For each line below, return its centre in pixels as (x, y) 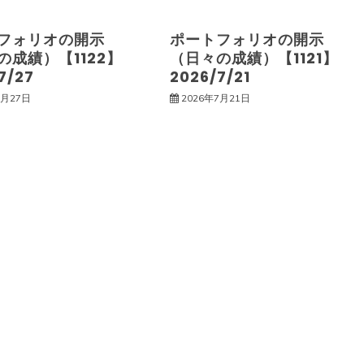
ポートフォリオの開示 (247, 39)
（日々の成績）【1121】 (254, 58)
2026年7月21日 (216, 98)
